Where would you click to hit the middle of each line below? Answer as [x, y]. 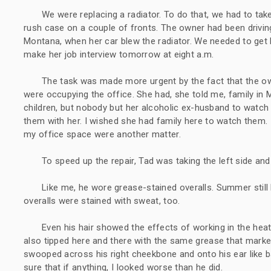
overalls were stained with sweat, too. [102, 201]
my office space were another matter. [102, 134]
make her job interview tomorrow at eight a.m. [119, 54]
